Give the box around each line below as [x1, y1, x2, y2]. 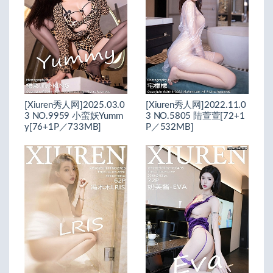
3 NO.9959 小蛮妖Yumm [24, 111, 123, 121]
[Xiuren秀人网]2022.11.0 [146, 100, 246, 110]
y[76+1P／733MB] [24, 122, 102, 132]
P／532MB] [146, 122, 194, 132]
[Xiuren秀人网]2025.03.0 [24, 100, 125, 110]
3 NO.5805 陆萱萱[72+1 [146, 111, 245, 121]
